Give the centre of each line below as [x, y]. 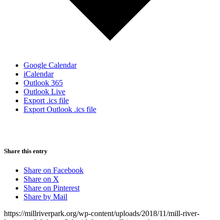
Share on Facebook [54, 170]
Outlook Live [44, 91]
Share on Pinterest [52, 188]
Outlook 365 [43, 82]
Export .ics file [46, 100]
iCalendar [39, 74]
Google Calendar [50, 65]
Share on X [41, 179]
